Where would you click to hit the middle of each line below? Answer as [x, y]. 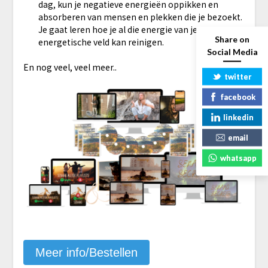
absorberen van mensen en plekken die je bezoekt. [140, 16]
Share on [232, 39]
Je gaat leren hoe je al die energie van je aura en [133, 29]
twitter [238, 76]
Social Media [232, 51]
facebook [238, 97]
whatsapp [238, 158]
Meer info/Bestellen [86, 252]
